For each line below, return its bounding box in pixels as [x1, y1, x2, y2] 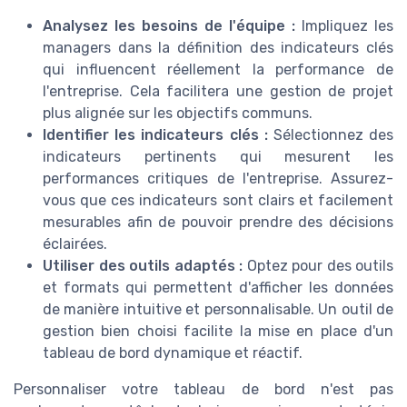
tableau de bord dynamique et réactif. [43, 343, 303, 362]
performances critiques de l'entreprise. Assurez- [43, 169, 393, 187]
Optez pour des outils [243, 256, 393, 274]
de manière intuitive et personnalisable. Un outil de [43, 300, 393, 318]
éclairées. [43, 234, 107, 253]
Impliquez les [295, 16, 393, 35]
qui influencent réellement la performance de [43, 60, 393, 78]
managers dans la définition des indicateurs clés [43, 38, 393, 56]
